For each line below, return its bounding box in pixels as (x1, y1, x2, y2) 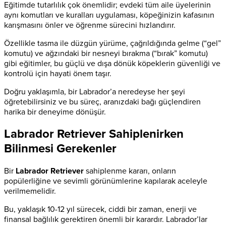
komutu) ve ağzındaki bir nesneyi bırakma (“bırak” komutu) (4, 48, 208, 59)
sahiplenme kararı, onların (84, 166, 176, 177)
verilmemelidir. (4, 186, 56, 197)
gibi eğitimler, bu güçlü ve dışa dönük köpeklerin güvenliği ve (4, 58, 220, 69)
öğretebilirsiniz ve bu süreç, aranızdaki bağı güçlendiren (4, 96, 201, 107)
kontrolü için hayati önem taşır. (4, 68, 111, 79)
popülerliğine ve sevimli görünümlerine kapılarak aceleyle (4, 176, 207, 187)
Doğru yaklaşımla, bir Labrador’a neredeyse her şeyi (4, 86, 185, 97)
